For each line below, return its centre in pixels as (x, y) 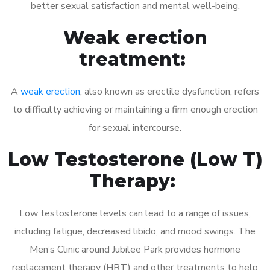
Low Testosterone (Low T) (135, 159)
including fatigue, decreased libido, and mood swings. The (135, 231)
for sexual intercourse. (135, 127)
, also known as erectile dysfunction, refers (170, 91)
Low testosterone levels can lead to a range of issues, (135, 213)
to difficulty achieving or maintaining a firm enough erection (135, 109)
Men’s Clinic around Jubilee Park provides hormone (135, 249)
